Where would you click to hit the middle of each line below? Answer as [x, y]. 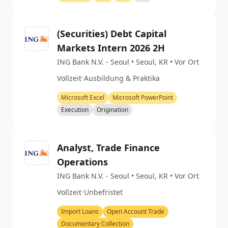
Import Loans [80, 211]
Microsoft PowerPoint [143, 97]
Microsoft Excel [83, 97]
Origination [112, 110]
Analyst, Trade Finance [108, 148]
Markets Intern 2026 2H [111, 48]
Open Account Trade [136, 211]
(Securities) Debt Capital [112, 34]
